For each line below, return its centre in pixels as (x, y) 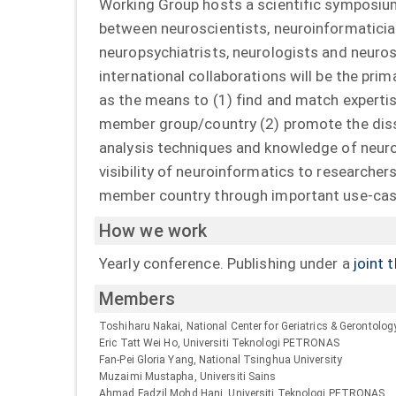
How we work (153, 230)
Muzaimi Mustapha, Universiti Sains (188, 377)
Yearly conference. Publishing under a (226, 264)
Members (137, 299)
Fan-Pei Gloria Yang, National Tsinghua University (221, 360)
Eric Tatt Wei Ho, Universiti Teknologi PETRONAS (219, 343)
